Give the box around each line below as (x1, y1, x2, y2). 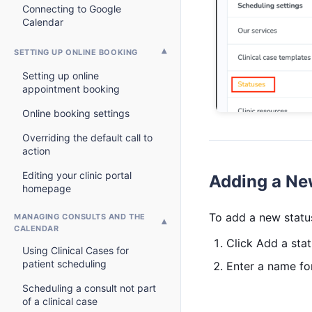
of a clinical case (22, 295, 97, 307)
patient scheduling (22, 258, 107, 270)
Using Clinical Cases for (22, 244, 129, 256)
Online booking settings (22, 107, 130, 119)
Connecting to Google (22, 3, 121, 15)
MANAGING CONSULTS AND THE (14, 212, 146, 221)
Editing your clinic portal (22, 169, 132, 181)
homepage (22, 182, 71, 194)
